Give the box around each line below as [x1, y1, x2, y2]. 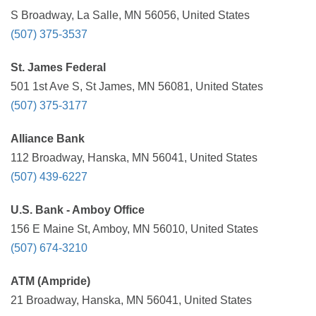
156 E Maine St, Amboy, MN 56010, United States [11, 223, 258, 235]
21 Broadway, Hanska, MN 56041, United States [11, 294, 252, 306]
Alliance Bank [11, 133, 85, 145]
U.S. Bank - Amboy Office [11, 204, 145, 216]
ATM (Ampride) [11, 275, 90, 287]
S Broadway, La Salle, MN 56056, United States [11, 9, 250, 21]
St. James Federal [11, 61, 106, 73]
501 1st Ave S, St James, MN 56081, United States [11, 80, 263, 92]
